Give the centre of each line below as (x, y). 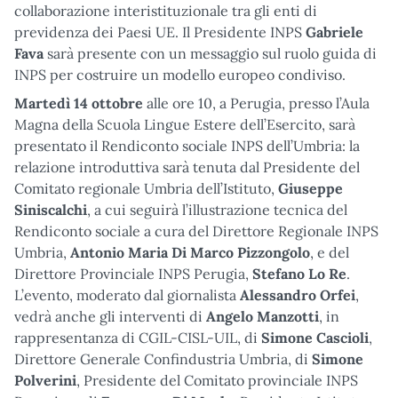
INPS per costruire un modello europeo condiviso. (180, 74)
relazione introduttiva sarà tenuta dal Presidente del (187, 167)
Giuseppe (310, 188)
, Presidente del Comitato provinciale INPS (217, 380)
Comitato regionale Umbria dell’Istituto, (146, 188)
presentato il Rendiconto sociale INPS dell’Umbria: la (187, 145)
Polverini (45, 380)
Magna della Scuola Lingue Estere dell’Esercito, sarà (185, 124)
